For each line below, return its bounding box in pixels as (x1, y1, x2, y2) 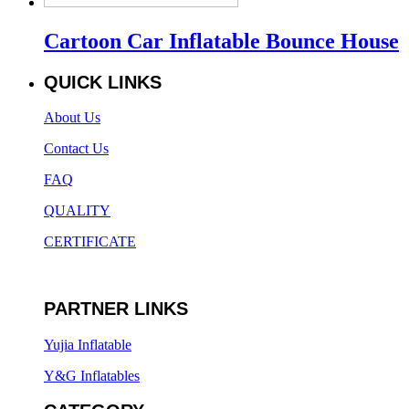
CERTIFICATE (44, 234, 136, 250)
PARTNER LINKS (44, 298, 188, 319)
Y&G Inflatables (44, 367, 140, 383)
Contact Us (44, 141, 109, 157)
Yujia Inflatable (44, 336, 131, 352)
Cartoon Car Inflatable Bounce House (44, 28, 399, 53)
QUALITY (44, 203, 110, 219)
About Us (44, 110, 100, 126)
